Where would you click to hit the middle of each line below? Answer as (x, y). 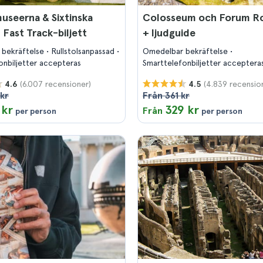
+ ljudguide (169, 33)
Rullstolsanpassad (84, 51)
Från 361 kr (166, 95)
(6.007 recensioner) (55, 84)
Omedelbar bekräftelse (186, 51)
